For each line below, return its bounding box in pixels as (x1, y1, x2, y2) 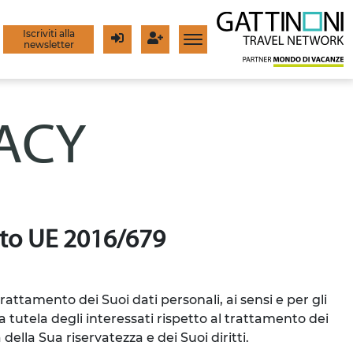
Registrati (154, 41, 205, 54)
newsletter (23, 38, 74, 50)
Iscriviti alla (22, 27, 75, 39)
